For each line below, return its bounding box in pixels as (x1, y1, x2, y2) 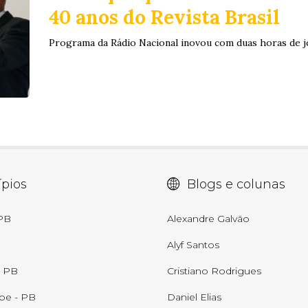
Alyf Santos (167, 239, 220, 252)
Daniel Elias (167, 291, 222, 304)
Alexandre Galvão (167, 212, 250, 225)
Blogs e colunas (187, 177, 286, 192)
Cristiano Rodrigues (167, 265, 262, 278)
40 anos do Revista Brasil (48, 5, 280, 30)
